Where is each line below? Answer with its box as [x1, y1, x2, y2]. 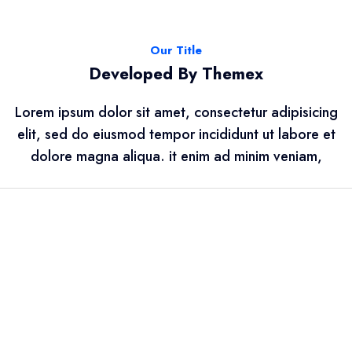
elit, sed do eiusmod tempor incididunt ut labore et [16, 124, 335, 145]
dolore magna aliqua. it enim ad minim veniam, [30, 146, 322, 167]
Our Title [150, 42, 202, 60]
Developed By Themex [89, 62, 263, 86]
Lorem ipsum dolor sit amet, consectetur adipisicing [14, 102, 338, 123]
